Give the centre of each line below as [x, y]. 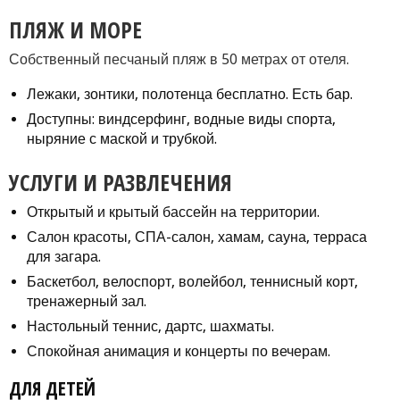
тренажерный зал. [87, 301]
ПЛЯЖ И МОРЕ [75, 29]
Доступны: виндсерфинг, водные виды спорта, [181, 119]
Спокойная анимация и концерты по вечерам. [179, 351]
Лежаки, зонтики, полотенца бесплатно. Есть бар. [190, 94]
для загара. [64, 256]
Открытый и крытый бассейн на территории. [173, 212]
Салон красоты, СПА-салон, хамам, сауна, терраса [197, 237]
